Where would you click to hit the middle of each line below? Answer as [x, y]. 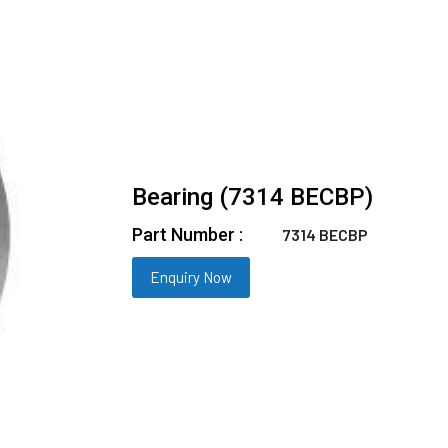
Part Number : [187, 234]
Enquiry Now [191, 277]
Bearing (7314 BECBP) [252, 197]
